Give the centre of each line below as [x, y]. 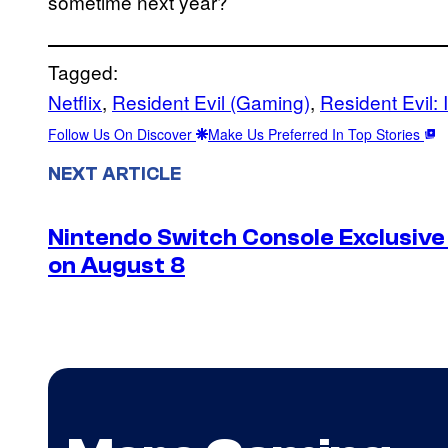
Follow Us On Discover [122, 133]
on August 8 [116, 266]
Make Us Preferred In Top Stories [316, 133]
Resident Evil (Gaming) [211, 101]
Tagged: [83, 71]
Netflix [75, 101]
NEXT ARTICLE [114, 173]
